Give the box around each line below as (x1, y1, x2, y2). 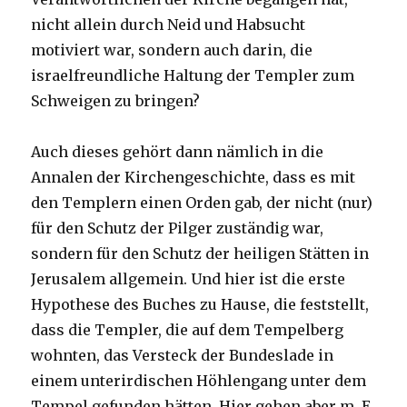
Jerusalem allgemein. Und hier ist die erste (31, 270, 346, 289)
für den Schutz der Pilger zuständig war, (31, 219, 324, 238)
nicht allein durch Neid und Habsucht (31, 15, 306, 35)
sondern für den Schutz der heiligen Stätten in (31, 244, 370, 263)
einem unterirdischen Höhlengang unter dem (31, 372, 367, 391)
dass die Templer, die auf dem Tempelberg (31, 321, 344, 340)
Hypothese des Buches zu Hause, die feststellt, (31, 295, 370, 314)
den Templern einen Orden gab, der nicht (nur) (31, 194, 373, 213)
